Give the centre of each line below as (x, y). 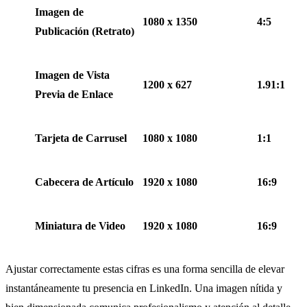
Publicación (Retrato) (85, 32)
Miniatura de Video (80, 226)
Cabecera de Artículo (84, 182)
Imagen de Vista (72, 75)
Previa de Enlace (74, 95)
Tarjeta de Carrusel (81, 138)
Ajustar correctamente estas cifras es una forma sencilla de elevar (145, 269)
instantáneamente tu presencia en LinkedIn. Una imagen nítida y (144, 288)
